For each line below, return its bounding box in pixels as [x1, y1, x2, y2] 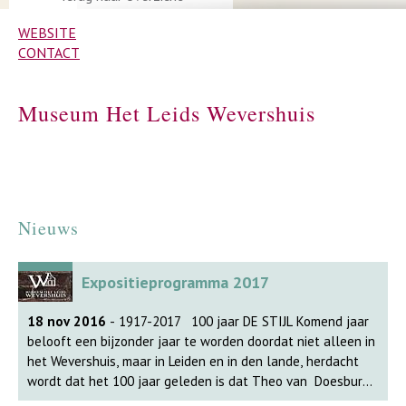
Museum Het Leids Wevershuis [18, 99, 315, 128]
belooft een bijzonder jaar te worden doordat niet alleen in [27, 333, 375, 350]
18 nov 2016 [27, 313, 106, 330]
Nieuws [18, 216, 79, 240]
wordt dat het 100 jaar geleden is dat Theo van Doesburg [27, 372, 370, 390]
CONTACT [18, 43, 80, 62]
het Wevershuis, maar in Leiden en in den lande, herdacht [27, 353, 359, 370]
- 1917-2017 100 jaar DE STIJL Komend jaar [106, 313, 119, 330]
